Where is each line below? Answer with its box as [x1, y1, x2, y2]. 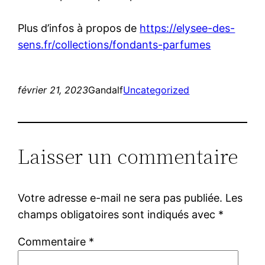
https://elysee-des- [140, 21, 235, 34]
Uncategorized [123, 83, 190, 96]
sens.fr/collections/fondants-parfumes [18, 38, 211, 51]
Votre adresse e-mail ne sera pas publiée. [18, 191, 223, 204]
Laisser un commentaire [18, 141, 238, 171]
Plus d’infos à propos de [18, 21, 140, 34]
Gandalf [88, 83, 124, 96]
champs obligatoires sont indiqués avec [18, 208, 219, 221]
